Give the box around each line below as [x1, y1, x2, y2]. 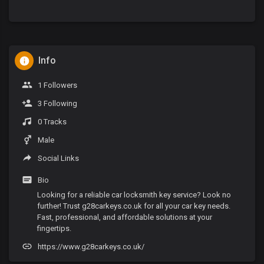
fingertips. [37, 224, 71, 233]
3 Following [36, 99, 77, 108]
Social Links [36, 154, 79, 163]
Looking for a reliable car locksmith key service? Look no [37, 190, 231, 199]
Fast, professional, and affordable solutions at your [37, 213, 212, 222]
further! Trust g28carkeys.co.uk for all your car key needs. [37, 202, 230, 210]
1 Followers [36, 81, 77, 90]
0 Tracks [36, 117, 67, 126]
